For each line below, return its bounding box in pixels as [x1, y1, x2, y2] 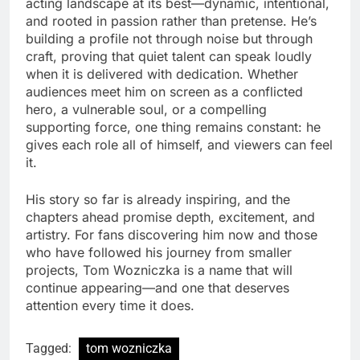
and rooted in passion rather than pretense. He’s [26, 13, 317, 30]
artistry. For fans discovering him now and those [26, 227, 317, 243]
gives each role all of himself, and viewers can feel [26, 137, 333, 153]
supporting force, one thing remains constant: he [26, 119, 321, 136]
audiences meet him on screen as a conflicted [26, 84, 303, 100]
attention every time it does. [26, 297, 194, 314]
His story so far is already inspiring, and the [26, 191, 290, 208]
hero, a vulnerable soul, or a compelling [26, 101, 267, 118]
